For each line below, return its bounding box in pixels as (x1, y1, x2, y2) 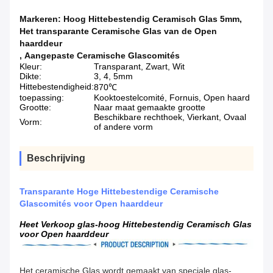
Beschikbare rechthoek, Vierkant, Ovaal (94, 112, 246, 122)
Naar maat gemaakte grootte (94, 102, 205, 113)
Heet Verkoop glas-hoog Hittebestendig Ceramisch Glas (19, 219, 252, 230)
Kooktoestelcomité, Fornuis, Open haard (94, 93, 250, 103)
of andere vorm (94, 122, 153, 132)
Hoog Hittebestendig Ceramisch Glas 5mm (63, 14, 239, 24)
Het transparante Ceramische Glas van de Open (19, 26, 217, 37)
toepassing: (19, 93, 64, 103)
